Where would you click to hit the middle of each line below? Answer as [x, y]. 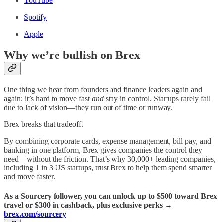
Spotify [35, 17]
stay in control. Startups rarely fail [157, 98]
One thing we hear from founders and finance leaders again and [103, 89]
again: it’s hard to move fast [48, 98]
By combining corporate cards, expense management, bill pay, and [108, 141]
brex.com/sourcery [35, 214]
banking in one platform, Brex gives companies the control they [103, 150]
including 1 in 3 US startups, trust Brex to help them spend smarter [108, 168]
